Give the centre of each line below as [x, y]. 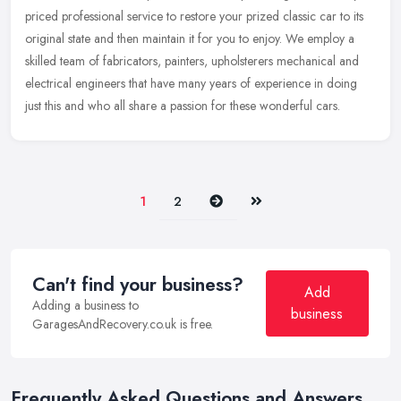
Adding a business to [85, 306]
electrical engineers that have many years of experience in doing [191, 84]
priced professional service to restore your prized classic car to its [194, 17]
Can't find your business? [138, 285]
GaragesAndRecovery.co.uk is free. [123, 324]
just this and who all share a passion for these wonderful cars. [183, 106]
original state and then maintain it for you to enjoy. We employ [185, 39]
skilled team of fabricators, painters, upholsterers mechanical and [192, 61]
